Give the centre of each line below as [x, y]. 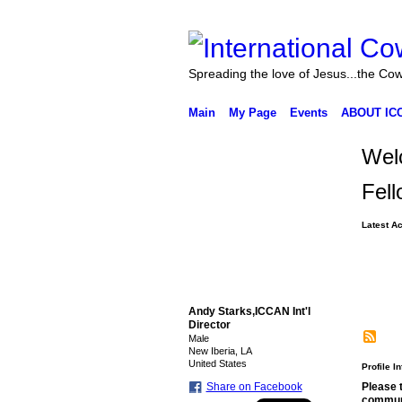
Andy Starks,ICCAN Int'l [249, 311]
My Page [252, 113]
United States [217, 363]
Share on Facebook [254, 387]
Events [308, 113]
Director [209, 325]
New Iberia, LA [220, 351]
